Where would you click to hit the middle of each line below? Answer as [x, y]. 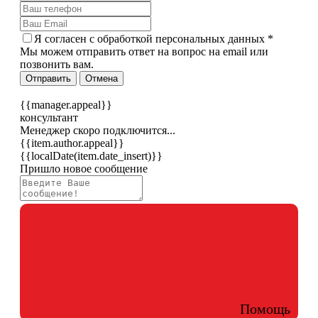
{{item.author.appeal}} [72, 143]
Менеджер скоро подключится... [98, 130]
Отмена [102, 78]
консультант [49, 117]
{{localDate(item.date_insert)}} [91, 155]
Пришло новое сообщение [84, 168]
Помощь [265, 308]
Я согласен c [66, 38]
